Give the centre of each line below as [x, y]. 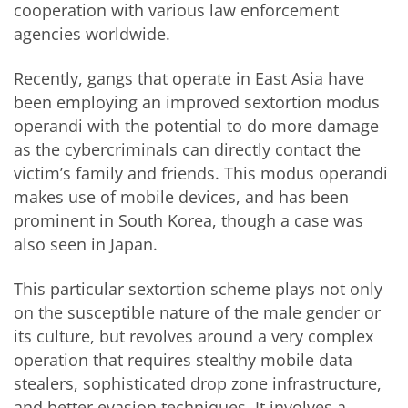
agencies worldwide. [92, 33]
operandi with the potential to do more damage [196, 125]
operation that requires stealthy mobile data [183, 360]
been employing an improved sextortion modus [197, 102]
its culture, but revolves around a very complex [194, 337]
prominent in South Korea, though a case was [189, 220]
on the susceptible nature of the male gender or [197, 313]
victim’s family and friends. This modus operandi [201, 173]
